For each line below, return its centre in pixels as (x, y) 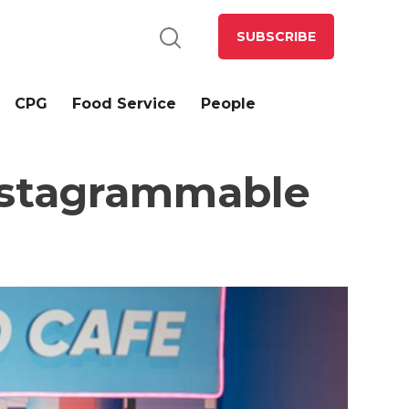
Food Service (125, 104)
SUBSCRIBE (276, 37)
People (229, 104)
